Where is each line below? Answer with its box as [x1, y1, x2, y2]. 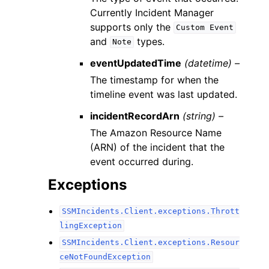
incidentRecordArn [90, 109, 180, 122]
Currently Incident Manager [90, 6, 214, 19]
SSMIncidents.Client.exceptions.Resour [61, 238, 240, 247]
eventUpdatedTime [90, 56, 182, 69]
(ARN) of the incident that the [90, 141, 225, 153]
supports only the [90, 20, 174, 33]
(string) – [183, 109, 224, 122]
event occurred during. [90, 155, 194, 168]
